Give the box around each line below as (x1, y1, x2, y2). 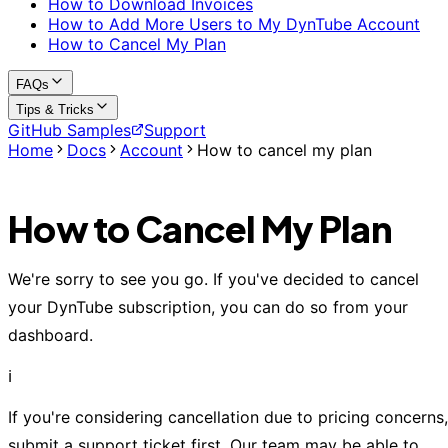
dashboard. (8, 325, 93, 345)
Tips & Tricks (16, 102, 94, 117)
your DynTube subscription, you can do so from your (8, 297, 408, 317)
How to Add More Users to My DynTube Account (48, 14, 420, 34)
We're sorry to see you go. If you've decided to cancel (8, 269, 419, 289)
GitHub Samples (8, 120, 131, 140)
